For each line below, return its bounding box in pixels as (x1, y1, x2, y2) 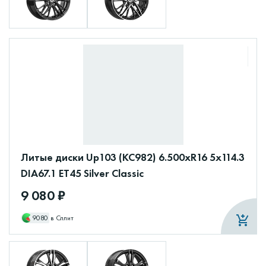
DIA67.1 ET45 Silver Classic (21, 166, 144, 180)
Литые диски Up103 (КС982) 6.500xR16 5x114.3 (21, 150, 245, 164)
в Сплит (50, 213, 74, 223)
